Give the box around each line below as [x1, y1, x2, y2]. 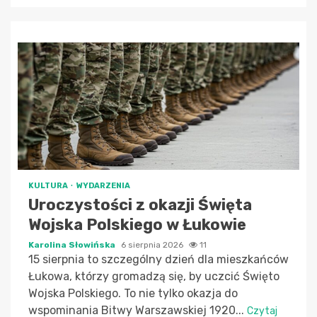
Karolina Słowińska [28, 239, 117, 250]
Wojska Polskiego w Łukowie [28, 214, 246, 234]
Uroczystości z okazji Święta [28, 195, 252, 214]
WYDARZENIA [76, 180, 130, 190]
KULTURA [28, 180, 69, 190]
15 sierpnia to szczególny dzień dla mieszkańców [28, 252, 289, 266]
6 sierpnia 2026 [121, 239, 185, 250]
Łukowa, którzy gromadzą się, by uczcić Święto [28, 269, 279, 283]
